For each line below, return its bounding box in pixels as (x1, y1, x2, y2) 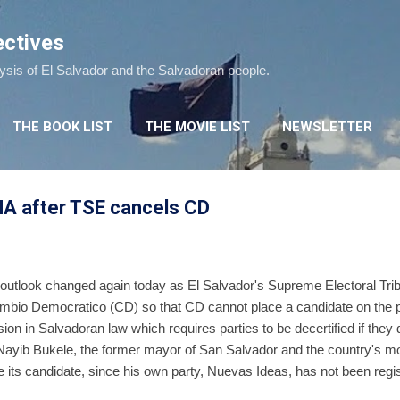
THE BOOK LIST (12, 119, 112, 135)
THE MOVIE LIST (145, 119, 250, 135)
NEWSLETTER (282, 119, 372, 135)
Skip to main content (140, 14, 260, 29)
